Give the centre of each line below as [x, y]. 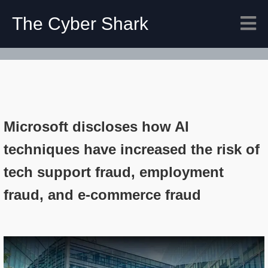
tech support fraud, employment [114, 172]
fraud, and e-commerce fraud [102, 195]
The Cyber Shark [80, 24]
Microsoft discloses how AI [96, 127]
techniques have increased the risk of [132, 149]
